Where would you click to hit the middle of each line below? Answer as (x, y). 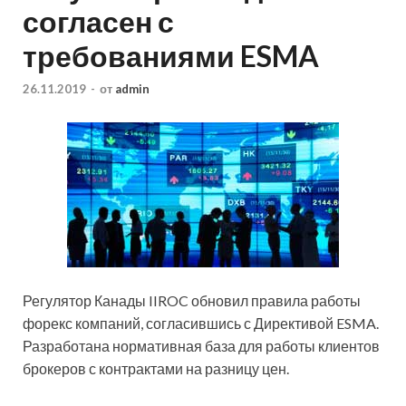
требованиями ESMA (171, 56)
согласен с (98, 22)
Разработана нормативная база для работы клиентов (201, 345)
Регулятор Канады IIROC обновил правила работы (192, 300)
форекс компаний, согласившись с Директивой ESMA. (201, 323)
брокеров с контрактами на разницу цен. (156, 368)
